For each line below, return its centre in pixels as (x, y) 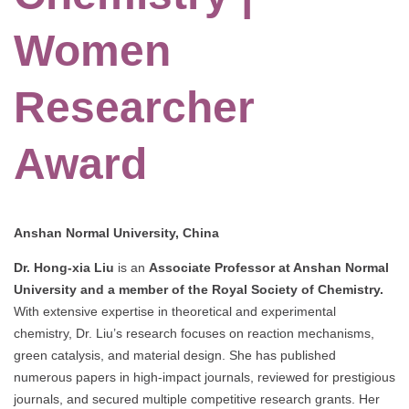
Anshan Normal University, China (116, 233)
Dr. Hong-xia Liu (64, 268)
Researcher (134, 108)
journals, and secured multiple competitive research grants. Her (197, 399)
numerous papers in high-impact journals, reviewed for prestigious (204, 378)
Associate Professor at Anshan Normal (269, 268)
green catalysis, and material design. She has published (175, 356)
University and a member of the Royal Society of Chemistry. (199, 290)
